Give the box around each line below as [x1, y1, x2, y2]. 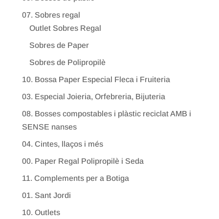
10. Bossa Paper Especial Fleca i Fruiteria [22, 75, 170, 84]
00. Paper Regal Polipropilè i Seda [22, 157, 144, 166]
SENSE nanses [22, 123, 77, 131]
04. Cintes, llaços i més [22, 140, 103, 149]
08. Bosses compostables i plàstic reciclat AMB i [22, 109, 191, 118]
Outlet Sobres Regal [29, 24, 101, 33]
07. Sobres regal [22, 11, 80, 20]
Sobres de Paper [29, 41, 89, 50]
